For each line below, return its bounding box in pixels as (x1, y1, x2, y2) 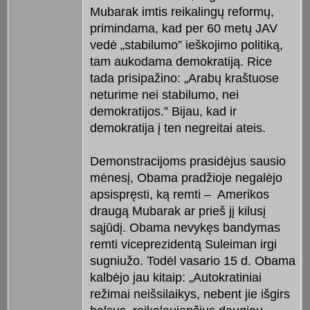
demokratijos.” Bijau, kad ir (89, 104, 237, 118)
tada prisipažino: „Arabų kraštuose (89, 71, 279, 85)
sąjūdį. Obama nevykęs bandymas (89, 220, 280, 235)
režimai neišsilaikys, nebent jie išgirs (89, 286, 290, 301)
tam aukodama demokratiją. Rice (89, 54, 272, 69)
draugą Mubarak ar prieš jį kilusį (89, 203, 266, 218)
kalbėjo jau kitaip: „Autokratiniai (89, 270, 262, 284)
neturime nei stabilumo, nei (89, 87, 239, 102)
